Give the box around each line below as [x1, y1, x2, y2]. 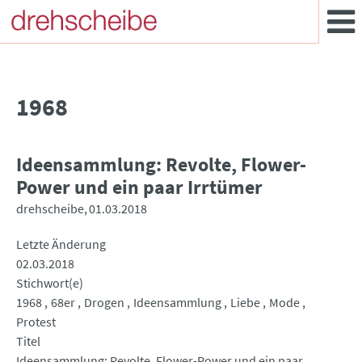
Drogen [84, 294, 124, 311]
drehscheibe [16, 200, 84, 217]
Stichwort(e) [16, 275, 83, 292]
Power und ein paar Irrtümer [16, 175, 263, 200]
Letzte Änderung [16, 236, 106, 253]
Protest [16, 314, 56, 330]
